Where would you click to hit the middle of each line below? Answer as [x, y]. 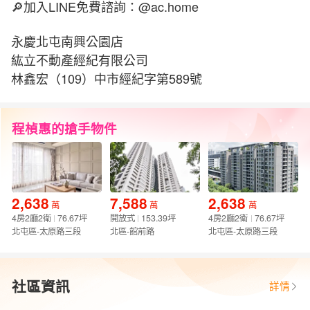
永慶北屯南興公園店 [67, 40]
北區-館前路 [133, 231]
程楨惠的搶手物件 [64, 128]
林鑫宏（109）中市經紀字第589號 [106, 78]
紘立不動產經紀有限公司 [79, 59]
